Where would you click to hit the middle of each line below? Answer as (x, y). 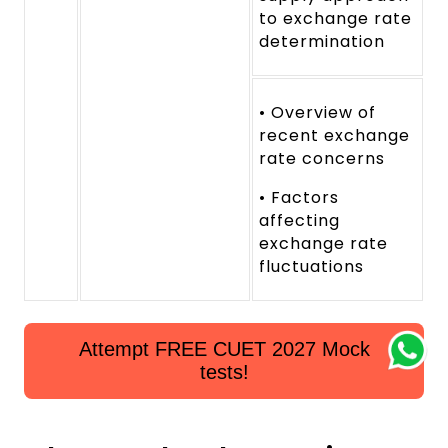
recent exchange (334, 136)
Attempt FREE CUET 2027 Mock (224, 349)
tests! (224, 372)
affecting (300, 221)
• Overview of (317, 113)
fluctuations (311, 267)
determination (322, 42)
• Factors (299, 198)
